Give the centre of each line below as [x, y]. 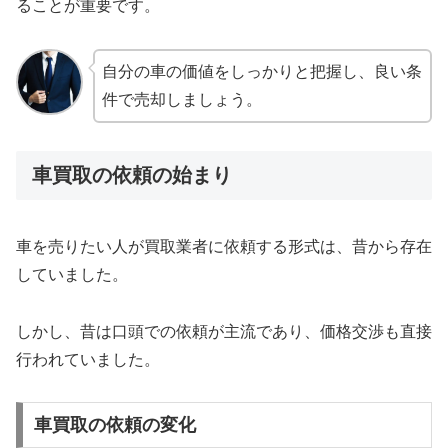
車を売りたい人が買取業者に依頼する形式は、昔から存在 [224, 246]
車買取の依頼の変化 [114, 425]
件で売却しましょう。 [181, 99]
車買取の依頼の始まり [132, 175]
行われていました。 [88, 359]
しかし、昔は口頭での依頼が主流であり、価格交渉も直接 [224, 331]
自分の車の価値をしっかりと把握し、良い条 [261, 71]
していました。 [72, 274]
